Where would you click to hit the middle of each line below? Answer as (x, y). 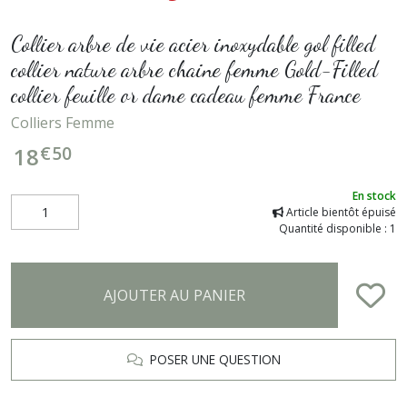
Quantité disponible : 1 (338, 228)
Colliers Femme (63, 122)
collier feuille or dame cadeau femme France (186, 94)
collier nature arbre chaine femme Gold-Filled (194, 69)
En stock (374, 195)
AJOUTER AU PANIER (174, 295)
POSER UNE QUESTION (211, 359)
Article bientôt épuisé (340, 212)
